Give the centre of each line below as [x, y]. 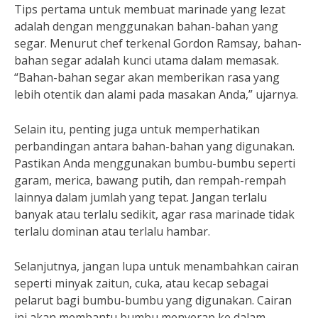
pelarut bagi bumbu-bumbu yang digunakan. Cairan [153, 300]
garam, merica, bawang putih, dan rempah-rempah [150, 180]
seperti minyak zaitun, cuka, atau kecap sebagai [141, 283]
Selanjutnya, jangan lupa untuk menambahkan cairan [157, 266]
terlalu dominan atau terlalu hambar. [112, 231]
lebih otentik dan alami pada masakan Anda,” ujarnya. [156, 94]
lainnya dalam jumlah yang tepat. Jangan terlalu [141, 197]
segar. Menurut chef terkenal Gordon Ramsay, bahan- [158, 43]
